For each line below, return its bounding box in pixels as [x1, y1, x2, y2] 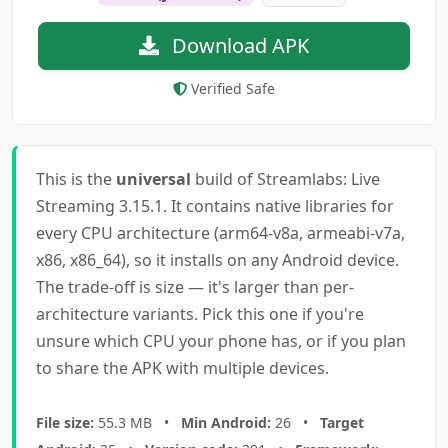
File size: [36, 412, 94, 432]
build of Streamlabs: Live [191, 167, 380, 190]
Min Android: [181, 412, 271, 432]
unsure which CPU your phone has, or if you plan [36, 329, 406, 352]
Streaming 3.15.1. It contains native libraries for [36, 194, 394, 217]
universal [116, 167, 191, 190]
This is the [36, 167, 116, 190]
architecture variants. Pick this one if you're [36, 302, 364, 325]
